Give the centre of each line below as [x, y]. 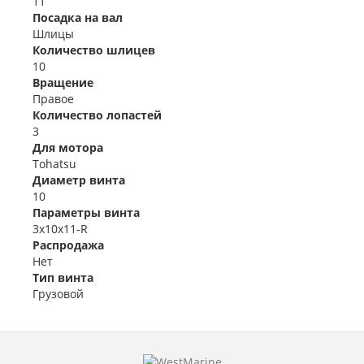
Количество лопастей [97, 115]
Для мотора [68, 147]
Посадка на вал [78, 17]
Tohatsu [54, 164]
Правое [53, 99]
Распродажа [68, 245]
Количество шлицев [94, 50]
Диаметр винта [79, 180]
